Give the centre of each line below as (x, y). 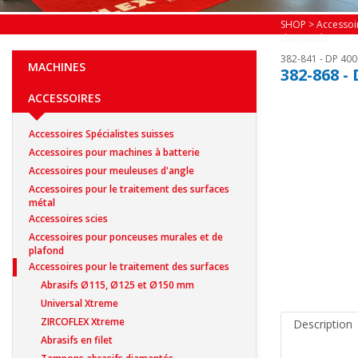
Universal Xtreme (80, 303)
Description (323, 324)
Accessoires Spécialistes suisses (101, 133)
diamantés (304, 38)
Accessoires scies (68, 218)
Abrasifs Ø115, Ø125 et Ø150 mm (117, 284)
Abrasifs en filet (77, 340)
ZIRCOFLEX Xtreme (83, 321)
